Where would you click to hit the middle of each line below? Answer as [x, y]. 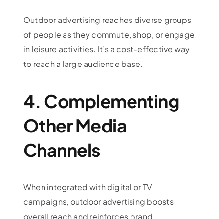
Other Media [75, 125]
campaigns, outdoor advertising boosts [98, 201]
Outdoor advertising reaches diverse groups [107, 20]
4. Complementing [101, 101]
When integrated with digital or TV [88, 187]
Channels [62, 150]
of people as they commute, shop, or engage [109, 34]
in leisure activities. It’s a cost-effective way [107, 49]
